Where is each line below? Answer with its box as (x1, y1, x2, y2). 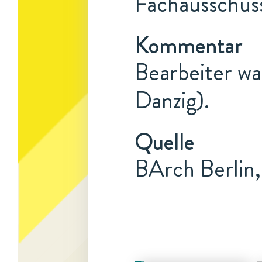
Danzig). (135, 84, 209, 117)
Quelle (135, 125, 194, 158)
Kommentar (135, 29, 243, 62)
